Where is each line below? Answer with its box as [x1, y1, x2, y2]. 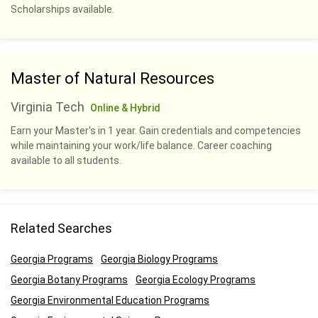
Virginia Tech [11, 99, 84, 114]
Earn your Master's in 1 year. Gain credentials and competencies [11, 124, 301, 136]
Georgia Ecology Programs [136, 273, 256, 285]
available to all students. [11, 154, 121, 166]
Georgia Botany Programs [11, 273, 128, 285]
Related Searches [11, 220, 112, 236]
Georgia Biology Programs [101, 253, 218, 265]
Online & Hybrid [90, 102, 160, 114]
